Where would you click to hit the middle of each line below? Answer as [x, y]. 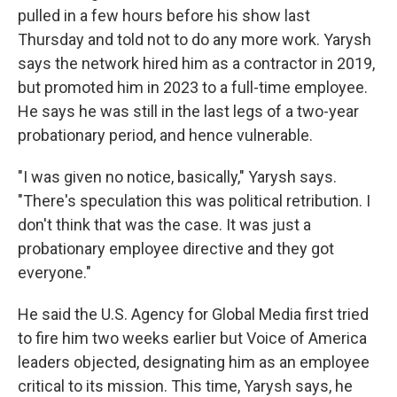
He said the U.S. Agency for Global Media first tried [193, 314]
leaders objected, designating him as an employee [194, 362]
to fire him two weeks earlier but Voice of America [192, 338]
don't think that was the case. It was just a [164, 225]
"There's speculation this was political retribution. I [194, 201]
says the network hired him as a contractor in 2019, [196, 63]
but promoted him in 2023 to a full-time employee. [193, 87]
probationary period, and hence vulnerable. [165, 135]
